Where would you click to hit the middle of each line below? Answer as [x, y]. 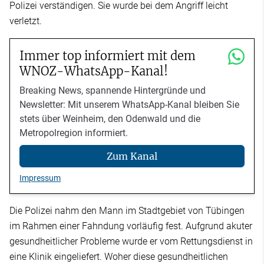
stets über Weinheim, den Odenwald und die [110, 118]
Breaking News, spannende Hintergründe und [113, 90]
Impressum [40, 178]
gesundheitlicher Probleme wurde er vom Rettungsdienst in [131, 242]
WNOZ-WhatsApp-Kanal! [94, 71]
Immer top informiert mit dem [108, 55]
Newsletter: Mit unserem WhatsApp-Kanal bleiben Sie [129, 104]
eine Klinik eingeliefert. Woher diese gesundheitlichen [119, 257]
